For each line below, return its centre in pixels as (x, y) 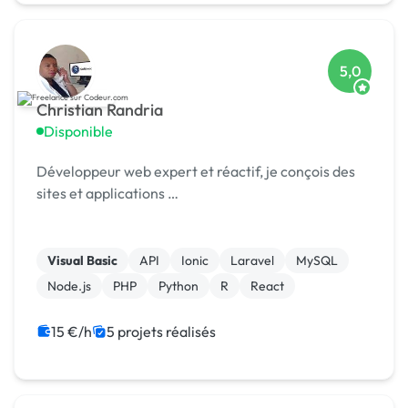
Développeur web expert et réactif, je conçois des (196, 172)
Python (178, 286)
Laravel (252, 261)
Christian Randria (100, 110)
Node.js (69, 286)
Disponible (78, 132)
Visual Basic (82, 261)
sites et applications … (107, 194)
